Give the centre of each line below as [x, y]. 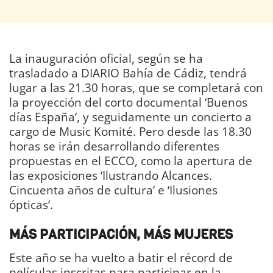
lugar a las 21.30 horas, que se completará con [136, 88]
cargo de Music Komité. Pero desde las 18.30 [130, 132]
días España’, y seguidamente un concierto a [130, 117]
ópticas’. [31, 205]
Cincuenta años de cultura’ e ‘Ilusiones [113, 190]
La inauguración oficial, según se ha [106, 58]
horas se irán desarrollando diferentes [114, 146]
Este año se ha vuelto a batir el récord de [121, 257]
